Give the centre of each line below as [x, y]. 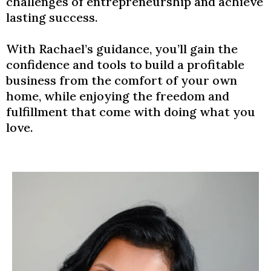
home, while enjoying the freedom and [118, 96]
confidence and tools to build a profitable [125, 64]
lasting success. [52, 17]
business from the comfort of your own [122, 80]
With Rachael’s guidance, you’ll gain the [122, 49]
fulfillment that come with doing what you [131, 112]
